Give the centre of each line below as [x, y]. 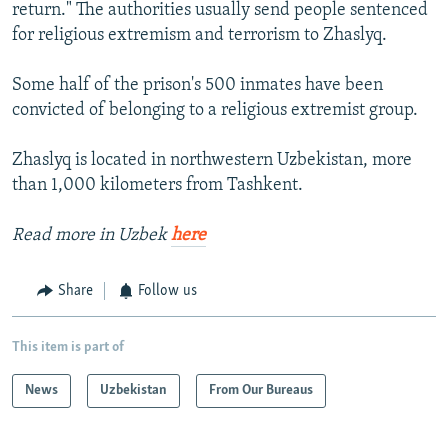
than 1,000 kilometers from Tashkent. [157, 186]
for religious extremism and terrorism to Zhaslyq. [199, 36]
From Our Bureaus [261, 390]
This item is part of [68, 347]
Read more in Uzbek [91, 236]
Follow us [167, 291]
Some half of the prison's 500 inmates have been [197, 86]
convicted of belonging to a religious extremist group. [215, 111]
